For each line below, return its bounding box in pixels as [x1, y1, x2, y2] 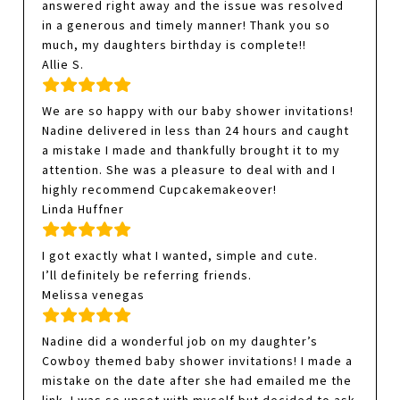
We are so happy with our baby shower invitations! [42, 103, 354, 120]
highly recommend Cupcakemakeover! [42, 181, 278, 198]
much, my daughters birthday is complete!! [42, 37, 307, 54]
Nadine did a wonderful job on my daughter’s [42, 333, 319, 350]
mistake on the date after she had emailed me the [42, 372, 353, 389]
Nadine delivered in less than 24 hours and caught [42, 122, 350, 139]
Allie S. [42, 56, 85, 73]
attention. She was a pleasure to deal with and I [42, 162, 337, 179]
